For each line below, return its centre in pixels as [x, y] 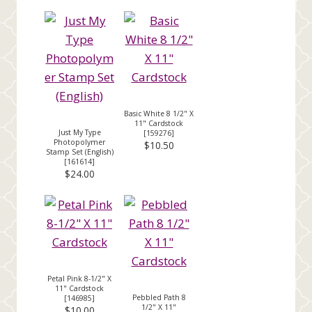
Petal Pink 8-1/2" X [79, 278]
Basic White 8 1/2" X [159, 113]
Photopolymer [79, 142]
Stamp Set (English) [79, 151]
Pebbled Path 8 [159, 297]
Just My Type [79, 132]
